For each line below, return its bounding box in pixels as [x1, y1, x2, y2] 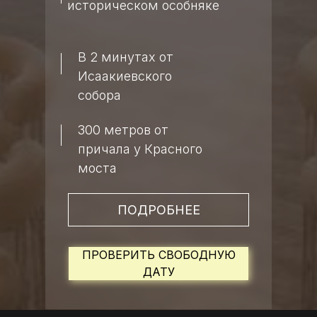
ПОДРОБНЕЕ [117, 202, 200, 217]
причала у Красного [78, 142, 202, 156]
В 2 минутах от [78, 50, 173, 64]
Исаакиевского [78, 69, 172, 83]
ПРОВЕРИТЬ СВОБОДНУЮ [81, 248, 236, 262]
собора [78, 88, 121, 103]
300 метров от [78, 122, 168, 137]
